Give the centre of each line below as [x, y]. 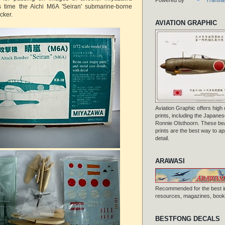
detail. [162, 138]
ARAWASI [170, 161]
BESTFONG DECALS [188, 218]
